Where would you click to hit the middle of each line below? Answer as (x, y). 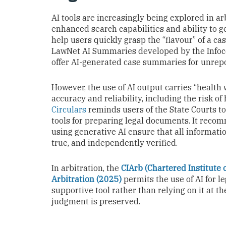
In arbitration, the (86, 168)
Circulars (69, 109)
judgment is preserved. (96, 201)
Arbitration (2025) (87, 179)
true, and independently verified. (116, 143)
